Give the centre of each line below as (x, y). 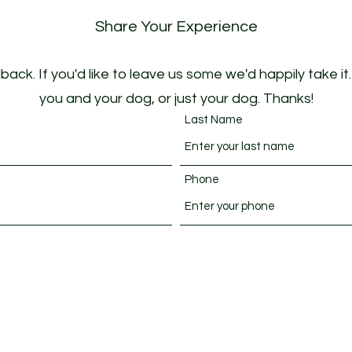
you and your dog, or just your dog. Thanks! (176, 98)
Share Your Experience (176, 26)
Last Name (214, 119)
